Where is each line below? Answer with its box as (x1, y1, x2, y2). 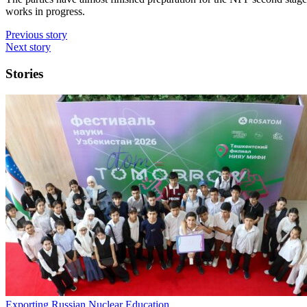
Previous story (5, 29, 67, 41)
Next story (5, 41, 51, 53)
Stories (5, 66, 43, 81)
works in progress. (5, 5, 85, 18)
